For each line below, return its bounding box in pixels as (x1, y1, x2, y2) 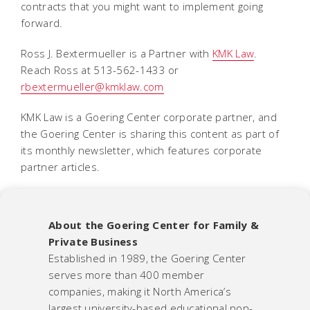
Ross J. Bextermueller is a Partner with (21, 46, 213, 60)
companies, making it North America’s (48, 284, 231, 298)
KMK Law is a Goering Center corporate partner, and (21, 110, 277, 124)
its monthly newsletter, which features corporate (21, 143, 262, 157)
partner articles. (21, 160, 100, 174)
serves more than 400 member (48, 268, 205, 282)
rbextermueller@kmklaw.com (21, 80, 164, 93)
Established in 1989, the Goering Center (48, 251, 246, 265)
